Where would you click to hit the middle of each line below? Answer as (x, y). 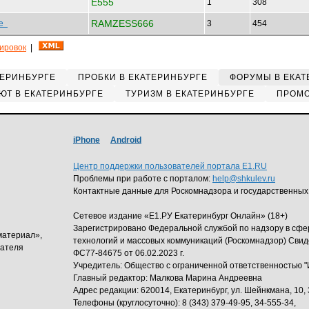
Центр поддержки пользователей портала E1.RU (170, 166)
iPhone (87, 140)
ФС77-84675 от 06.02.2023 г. (129, 253)
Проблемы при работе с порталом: (143, 179)
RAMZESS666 (122, 23)
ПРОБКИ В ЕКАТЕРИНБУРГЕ (143, 77)
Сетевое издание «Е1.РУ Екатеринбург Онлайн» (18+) (180, 216)
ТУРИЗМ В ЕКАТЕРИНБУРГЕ (190, 94)
